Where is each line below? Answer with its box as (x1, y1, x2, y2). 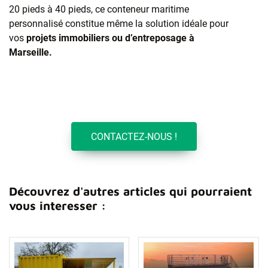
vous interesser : (9, 198, 106, 212)
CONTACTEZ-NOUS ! (91, 131, 177, 143)
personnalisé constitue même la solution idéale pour (9, 18, 229, 30)
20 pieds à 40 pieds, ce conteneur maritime (9, 4, 189, 16)
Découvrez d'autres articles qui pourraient (9, 184, 252, 198)
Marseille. (9, 47, 52, 59)
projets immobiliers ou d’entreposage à (26, 32, 194, 44)
